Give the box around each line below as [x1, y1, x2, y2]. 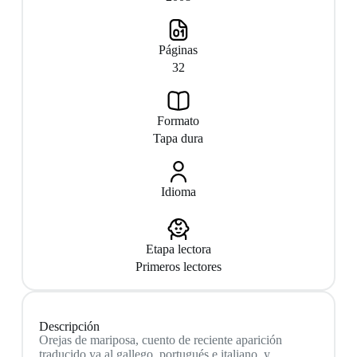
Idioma [160, 185, 196, 198]
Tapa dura [153, 131, 204, 145]
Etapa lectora [145, 242, 211, 256]
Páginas [159, 43, 198, 57]
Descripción [38, 320, 100, 334]
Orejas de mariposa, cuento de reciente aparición [38, 333, 282, 347]
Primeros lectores [135, 260, 222, 273]
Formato [157, 114, 200, 127]
